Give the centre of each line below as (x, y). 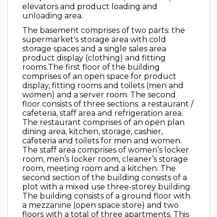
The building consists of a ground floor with (106, 196)
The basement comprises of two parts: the (104, 30)
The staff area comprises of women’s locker (106, 150)
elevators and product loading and (90, 7)
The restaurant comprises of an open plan (103, 122)
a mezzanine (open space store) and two (101, 205)
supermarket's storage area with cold (94, 39)
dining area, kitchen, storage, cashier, (93, 132)
